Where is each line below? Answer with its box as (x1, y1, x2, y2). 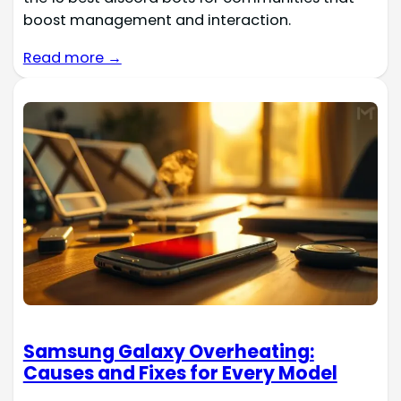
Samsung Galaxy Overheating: (22, 338, 314, 365)
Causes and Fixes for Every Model (22, 360, 337, 387)
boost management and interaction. (22, 10, 291, 31)
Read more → (22, 47, 122, 68)
